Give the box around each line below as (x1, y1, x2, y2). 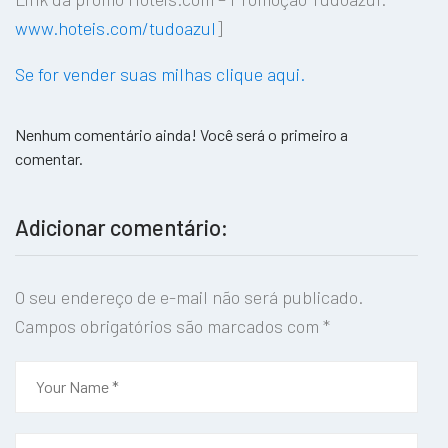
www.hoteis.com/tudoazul (15, 17, 216, 40)
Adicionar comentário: (15, 214, 228, 241)
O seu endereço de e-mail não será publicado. (15, 286, 363, 309)
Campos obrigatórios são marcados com (15, 315, 323, 338)
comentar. (15, 149, 83, 169)
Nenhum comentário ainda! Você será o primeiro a (15, 125, 348, 145)
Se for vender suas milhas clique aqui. (15, 63, 305, 86)
